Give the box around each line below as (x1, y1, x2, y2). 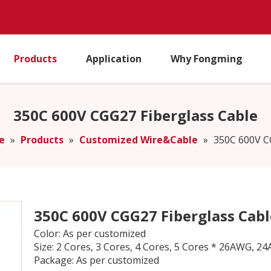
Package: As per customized (34, 253, 159, 267)
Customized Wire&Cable (79, 133, 198, 146)
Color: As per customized (34, 227, 146, 240)
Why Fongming (171, 52, 243, 65)
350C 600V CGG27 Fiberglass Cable (13, 105, 258, 125)
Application (86, 52, 142, 65)
